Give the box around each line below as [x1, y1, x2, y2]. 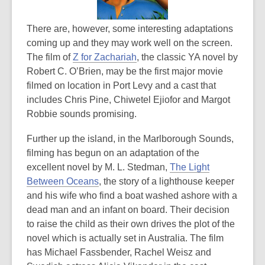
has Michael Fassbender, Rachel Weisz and [27, 247, 211, 257]
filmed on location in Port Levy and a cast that [27, 80, 216, 91]
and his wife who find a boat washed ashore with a [27, 190, 237, 201]
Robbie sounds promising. [27, 109, 137, 119]
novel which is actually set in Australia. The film [27, 233, 224, 243]
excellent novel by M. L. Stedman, [27, 162, 170, 172]
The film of [27, 52, 73, 62]
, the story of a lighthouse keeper [99, 176, 234, 186]
